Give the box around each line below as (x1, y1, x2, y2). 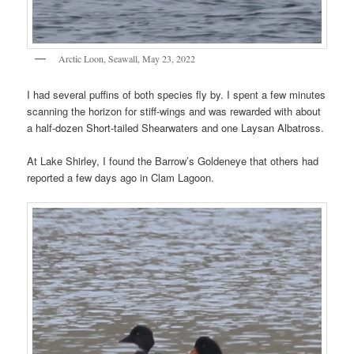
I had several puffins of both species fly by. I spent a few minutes (27, 86, 326, 102)
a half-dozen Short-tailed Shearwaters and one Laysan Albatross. (27, 119, 325, 135)
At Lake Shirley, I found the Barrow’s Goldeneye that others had (27, 153, 319, 168)
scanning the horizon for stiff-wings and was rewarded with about (27, 103, 322, 119)
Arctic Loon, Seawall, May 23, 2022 (58, 52, 196, 65)
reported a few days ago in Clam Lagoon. (27, 169, 215, 185)
